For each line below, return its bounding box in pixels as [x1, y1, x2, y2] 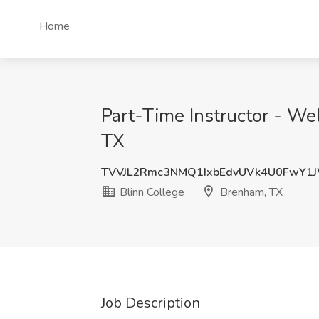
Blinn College [117, 184, 184, 200]
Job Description [101, 293, 200, 313]
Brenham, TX [217, 184, 283, 200]
